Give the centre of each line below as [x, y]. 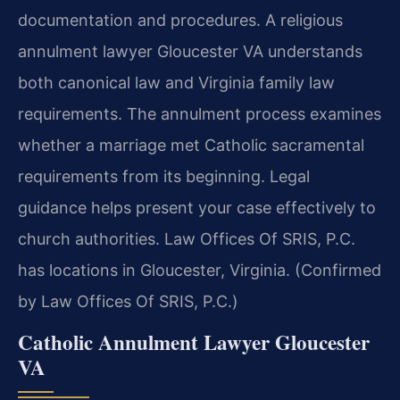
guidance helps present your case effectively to [197, 207]
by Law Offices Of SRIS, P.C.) [128, 301]
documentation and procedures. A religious [180, 20]
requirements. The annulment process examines [200, 113]
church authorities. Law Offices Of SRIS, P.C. [187, 238]
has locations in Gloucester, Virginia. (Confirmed [200, 270]
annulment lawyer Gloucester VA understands [190, 51]
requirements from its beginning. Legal [164, 176]
